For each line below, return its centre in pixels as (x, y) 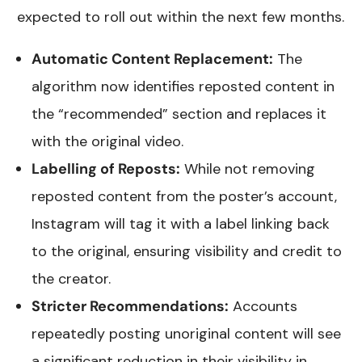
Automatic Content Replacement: (153, 59)
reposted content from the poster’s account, (185, 196)
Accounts (263, 306)
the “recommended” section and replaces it (179, 114)
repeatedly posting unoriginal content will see (187, 333)
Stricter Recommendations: (130, 306)
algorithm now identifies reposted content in (183, 86)
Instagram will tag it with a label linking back (181, 223)
